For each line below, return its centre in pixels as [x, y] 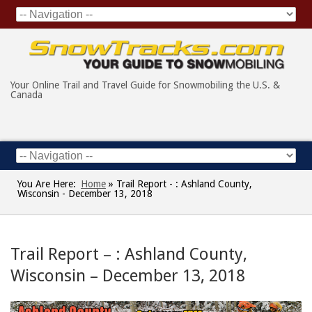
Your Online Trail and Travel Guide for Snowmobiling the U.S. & [145, 85]
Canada [26, 95]
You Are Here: [47, 184]
